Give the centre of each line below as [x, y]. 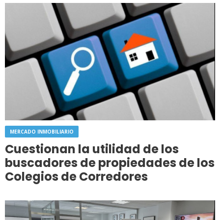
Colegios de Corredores [76, 176]
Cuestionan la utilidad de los [92, 149]
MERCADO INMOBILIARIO [42, 131]
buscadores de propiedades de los [110, 163]
